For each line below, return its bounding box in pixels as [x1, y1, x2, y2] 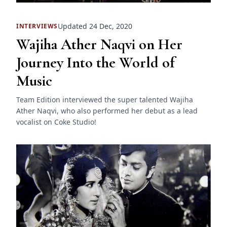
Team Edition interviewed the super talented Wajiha [16, 95, 193, 105]
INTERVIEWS [16, 21, 58, 30]
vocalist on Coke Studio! [16, 117, 96, 127]
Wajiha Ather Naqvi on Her [16, 35, 182, 54]
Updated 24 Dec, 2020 [58, 21, 132, 31]
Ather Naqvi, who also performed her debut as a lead [16, 106, 198, 116]
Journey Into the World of [16, 53, 175, 72]
